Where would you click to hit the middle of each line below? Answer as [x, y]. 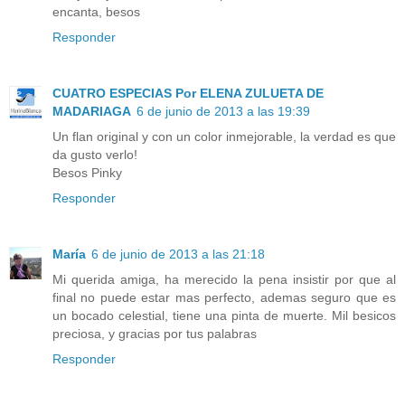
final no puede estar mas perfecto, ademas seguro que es [224, 297]
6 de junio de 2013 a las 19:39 [223, 111]
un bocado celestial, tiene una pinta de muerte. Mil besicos [224, 315]
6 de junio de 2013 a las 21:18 [178, 254]
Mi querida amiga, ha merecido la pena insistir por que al [224, 279]
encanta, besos [96, 11]
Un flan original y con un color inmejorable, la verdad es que [224, 136]
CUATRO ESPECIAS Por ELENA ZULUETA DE [188, 93]
